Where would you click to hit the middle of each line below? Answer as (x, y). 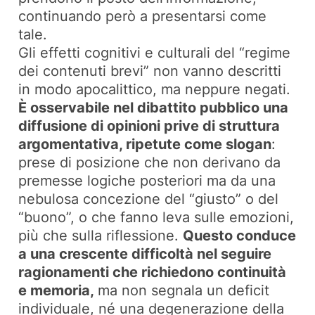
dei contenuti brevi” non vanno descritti (150, 71)
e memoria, (58, 291)
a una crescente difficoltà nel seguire (145, 254)
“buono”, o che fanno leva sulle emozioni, (156, 218)
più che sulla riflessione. (101, 236)
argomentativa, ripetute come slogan (145, 144)
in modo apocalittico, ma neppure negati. (155, 90)
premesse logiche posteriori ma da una (147, 181)
